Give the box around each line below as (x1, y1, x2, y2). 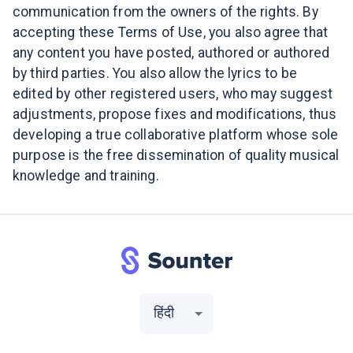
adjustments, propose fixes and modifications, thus (13, 106, 337, 122)
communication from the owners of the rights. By (13, 3, 318, 20)
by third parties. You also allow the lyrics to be (13, 65, 298, 81)
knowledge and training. (13, 167, 159, 184)
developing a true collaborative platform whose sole (13, 126, 339, 143)
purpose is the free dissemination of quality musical (13, 147, 340, 163)
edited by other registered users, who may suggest (13, 85, 333, 102)
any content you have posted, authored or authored (13, 44, 330, 61)
